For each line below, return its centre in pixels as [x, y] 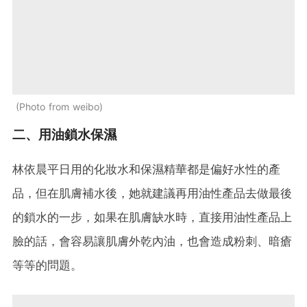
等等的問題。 [47, 265]
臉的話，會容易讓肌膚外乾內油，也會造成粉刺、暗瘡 [152, 241]
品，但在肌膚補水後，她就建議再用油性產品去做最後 [152, 193]
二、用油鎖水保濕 [64, 134]
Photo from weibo [59, 106]
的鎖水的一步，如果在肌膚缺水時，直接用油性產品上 [152, 217]
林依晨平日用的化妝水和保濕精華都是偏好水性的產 [146, 169]
